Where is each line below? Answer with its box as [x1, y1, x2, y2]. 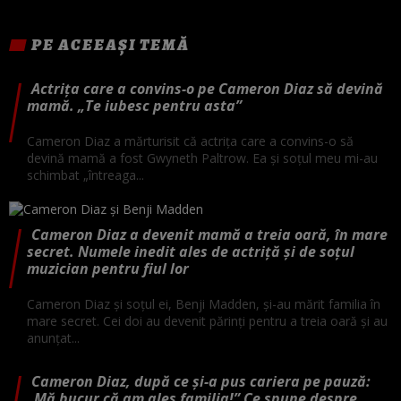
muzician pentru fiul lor [27, 258, 189, 278]
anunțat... [27, 328, 80, 346]
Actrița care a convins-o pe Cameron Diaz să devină [30, 78, 383, 98]
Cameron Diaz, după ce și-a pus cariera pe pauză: [30, 371, 371, 391]
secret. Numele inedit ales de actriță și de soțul [27, 241, 354, 261]
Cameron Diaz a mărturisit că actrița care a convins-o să [27, 132, 354, 149]
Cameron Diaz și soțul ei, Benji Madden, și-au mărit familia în [27, 294, 380, 312]
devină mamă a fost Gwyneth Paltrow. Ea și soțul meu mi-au [27, 149, 378, 166]
